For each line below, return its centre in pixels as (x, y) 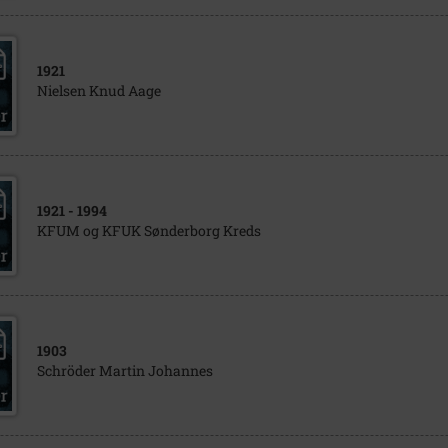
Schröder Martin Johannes (124, 370)
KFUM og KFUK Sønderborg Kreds (148, 230)
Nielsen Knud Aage (98, 90)
